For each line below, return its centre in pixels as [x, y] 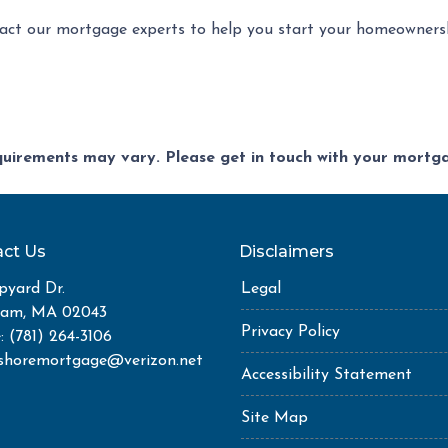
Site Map [274, 418]
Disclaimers [286, 251]
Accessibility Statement [326, 375]
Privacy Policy [290, 332]
